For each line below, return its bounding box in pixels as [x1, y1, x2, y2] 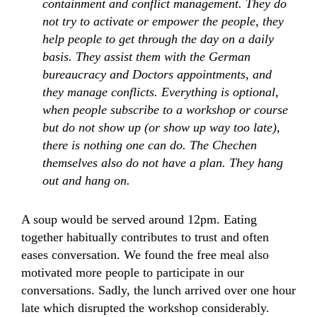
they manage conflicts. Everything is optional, [42, 85, 279, 99]
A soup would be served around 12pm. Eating [21, 212, 257, 226]
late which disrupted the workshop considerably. [21, 301, 270, 315]
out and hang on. [42, 173, 130, 188]
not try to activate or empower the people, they [42, 14, 284, 28]
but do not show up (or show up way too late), [42, 120, 280, 134]
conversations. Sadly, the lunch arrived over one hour [21, 283, 296, 297]
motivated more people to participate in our [21, 265, 244, 279]
